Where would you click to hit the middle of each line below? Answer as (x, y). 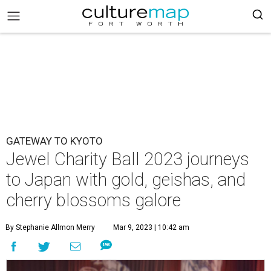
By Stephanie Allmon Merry (50, 227)
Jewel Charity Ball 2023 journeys (128, 159)
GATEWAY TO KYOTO (54, 141)
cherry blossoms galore (93, 200)
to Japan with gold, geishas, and (126, 180)
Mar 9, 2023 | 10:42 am (151, 227)
